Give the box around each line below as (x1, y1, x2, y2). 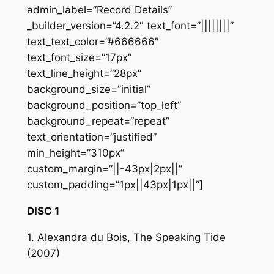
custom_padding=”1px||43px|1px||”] (26, 179, 203, 191)
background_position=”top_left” (26, 99, 181, 112)
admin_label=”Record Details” (26, 4, 172, 17)
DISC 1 (26, 204, 59, 217)
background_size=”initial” (26, 83, 150, 96)
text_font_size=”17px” (26, 51, 131, 64)
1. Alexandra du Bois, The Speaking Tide (26, 231, 226, 243)
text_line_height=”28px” (26, 67, 141, 80)
